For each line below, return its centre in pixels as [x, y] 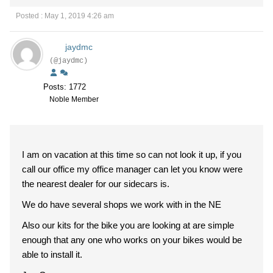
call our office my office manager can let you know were [132, 169]
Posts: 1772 [65, 87]
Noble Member [74, 99]
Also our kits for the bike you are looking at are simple [128, 225]
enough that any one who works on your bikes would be [132, 240]
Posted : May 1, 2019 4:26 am [65, 16]
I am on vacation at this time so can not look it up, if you [132, 154]
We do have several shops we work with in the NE [122, 204]
